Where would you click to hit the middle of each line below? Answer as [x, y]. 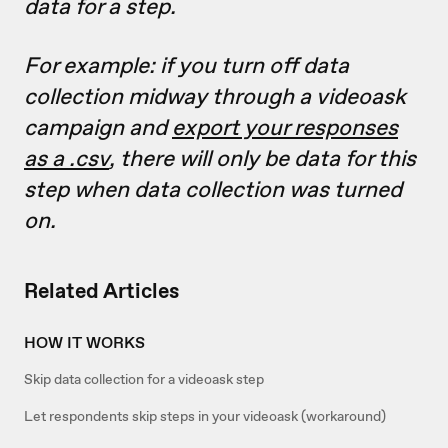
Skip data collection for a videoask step [144, 378]
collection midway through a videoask [215, 95]
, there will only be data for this [262, 157]
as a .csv [66, 157]
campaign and [98, 126]
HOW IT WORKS [84, 342]
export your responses [285, 126]
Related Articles [101, 290]
